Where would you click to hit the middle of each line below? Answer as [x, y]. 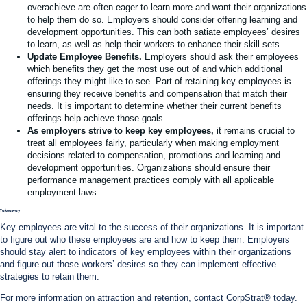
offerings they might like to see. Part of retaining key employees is [159, 81]
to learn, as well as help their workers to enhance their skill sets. [155, 44]
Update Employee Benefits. [85, 56]
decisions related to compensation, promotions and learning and [154, 155]
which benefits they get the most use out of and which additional [155, 69]
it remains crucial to [254, 130]
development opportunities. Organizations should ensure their [149, 167]
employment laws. [63, 192]
